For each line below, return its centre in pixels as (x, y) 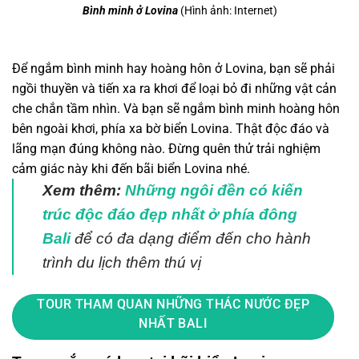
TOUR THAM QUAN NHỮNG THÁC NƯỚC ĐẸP (173, 305)
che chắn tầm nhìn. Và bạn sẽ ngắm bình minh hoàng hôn (176, 109)
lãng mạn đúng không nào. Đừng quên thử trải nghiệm (166, 149)
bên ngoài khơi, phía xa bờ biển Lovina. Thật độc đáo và (171, 129)
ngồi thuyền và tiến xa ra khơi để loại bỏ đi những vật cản (174, 89)
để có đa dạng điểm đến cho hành (193, 239)
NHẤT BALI (173, 324)
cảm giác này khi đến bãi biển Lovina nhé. (131, 169)
